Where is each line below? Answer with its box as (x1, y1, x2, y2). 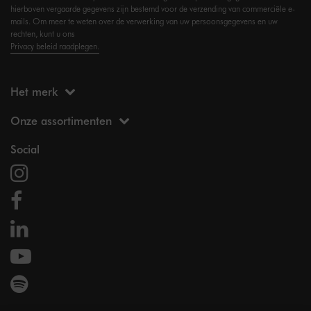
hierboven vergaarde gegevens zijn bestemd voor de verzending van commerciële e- (10, 3, 295, 14)
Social (10, 141, 40, 156)
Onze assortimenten (10, 112, 112, 128)
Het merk (10, 83, 58, 99)
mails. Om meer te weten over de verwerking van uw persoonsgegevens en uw (10, 15, 278, 26)
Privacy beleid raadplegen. (10, 40, 99, 51)
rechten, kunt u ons (10, 28, 75, 39)
